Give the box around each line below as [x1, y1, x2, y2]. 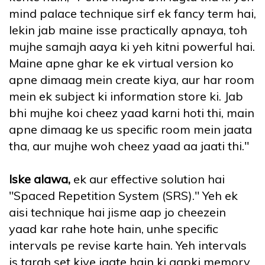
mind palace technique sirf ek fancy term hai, [9, 6, 256, 21]
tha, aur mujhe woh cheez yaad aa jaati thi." [9, 138, 249, 154]
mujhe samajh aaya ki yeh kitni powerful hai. [9, 39, 255, 54]
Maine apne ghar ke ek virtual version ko [9, 56, 234, 71]
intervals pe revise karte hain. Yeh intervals [9, 238, 247, 253]
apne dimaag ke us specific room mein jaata [9, 122, 252, 137]
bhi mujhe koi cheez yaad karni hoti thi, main [9, 105, 254, 121]
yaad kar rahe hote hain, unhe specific [9, 221, 218, 237]
